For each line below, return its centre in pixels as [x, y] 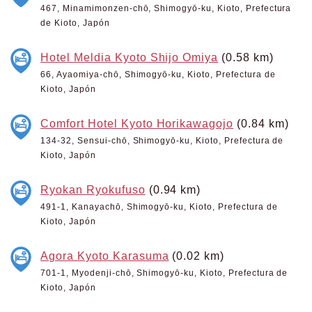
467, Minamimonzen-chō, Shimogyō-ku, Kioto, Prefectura [166, 8]
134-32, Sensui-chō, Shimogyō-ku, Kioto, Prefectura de [162, 141]
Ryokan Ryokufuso [93, 189]
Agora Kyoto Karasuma [105, 256]
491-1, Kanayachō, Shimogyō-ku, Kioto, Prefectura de [159, 207]
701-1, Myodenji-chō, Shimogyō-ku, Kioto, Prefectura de [164, 273]
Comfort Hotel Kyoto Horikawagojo [137, 123]
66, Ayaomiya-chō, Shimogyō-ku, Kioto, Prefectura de [158, 75]
